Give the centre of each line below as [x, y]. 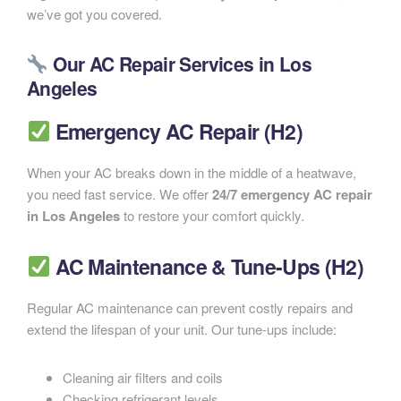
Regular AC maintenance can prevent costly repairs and [190, 308]
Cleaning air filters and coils [143, 378]
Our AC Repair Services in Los [180, 64]
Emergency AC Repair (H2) [176, 132]
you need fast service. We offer [119, 194]
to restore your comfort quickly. [212, 216]
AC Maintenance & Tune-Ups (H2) [207, 267]
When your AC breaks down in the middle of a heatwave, [192, 173]
